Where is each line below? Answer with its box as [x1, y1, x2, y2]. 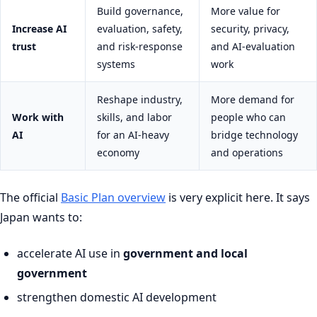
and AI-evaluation [211, 40, 295, 54]
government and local [123, 245, 248, 261]
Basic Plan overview [61, 190, 166, 206]
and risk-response [97, 40, 183, 54]
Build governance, [97, 4, 183, 18]
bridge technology [211, 128, 298, 142]
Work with [12, 110, 64, 125]
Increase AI [12, 22, 67, 36]
